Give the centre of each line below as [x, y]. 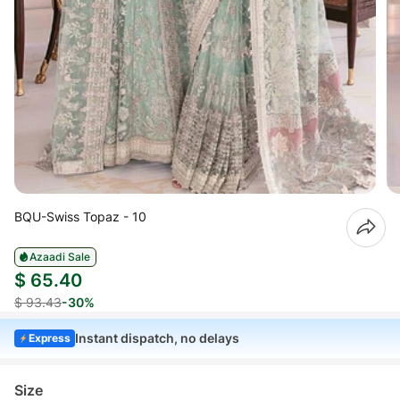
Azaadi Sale [60, 256]
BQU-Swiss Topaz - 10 [80, 216]
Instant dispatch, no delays [158, 337]
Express [50, 337]
